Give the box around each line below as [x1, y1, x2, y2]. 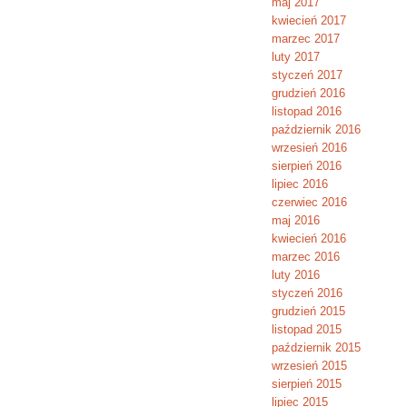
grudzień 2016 [271, 86, 345, 100]
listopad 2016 [271, 104, 342, 118]
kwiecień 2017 [271, 14, 346, 27]
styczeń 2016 [271, 286, 342, 300]
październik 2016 [271, 123, 361, 136]
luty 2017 [271, 50, 320, 64]
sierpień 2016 [271, 159, 342, 173]
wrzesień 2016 [271, 141, 347, 154]
